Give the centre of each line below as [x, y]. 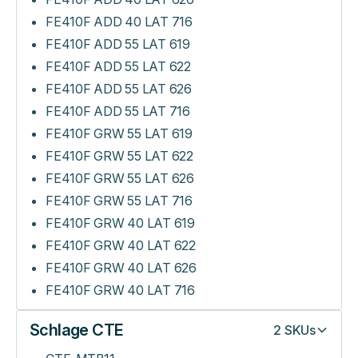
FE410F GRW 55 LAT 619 [119, 133]
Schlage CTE [77, 330]
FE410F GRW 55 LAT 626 [120, 178]
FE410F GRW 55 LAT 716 [119, 201]
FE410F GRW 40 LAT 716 [120, 290]
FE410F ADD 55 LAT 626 [119, 89]
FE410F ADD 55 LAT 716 [118, 111]
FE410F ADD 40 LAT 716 [119, 22]
